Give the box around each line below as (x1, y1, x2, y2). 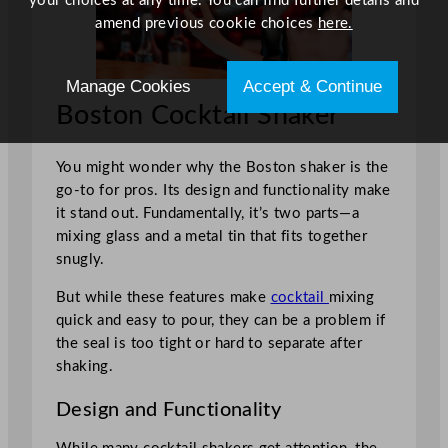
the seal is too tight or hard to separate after (56, 335, 362, 351)
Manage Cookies (65, 77, 191, 96)
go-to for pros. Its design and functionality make (56, 182, 391, 198)
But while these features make (56, 289, 271, 305)
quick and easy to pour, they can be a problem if (56, 312, 386, 328)
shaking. (56, 358, 114, 374)
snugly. (56, 251, 105, 267)
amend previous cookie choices (95, 16, 318, 31)
